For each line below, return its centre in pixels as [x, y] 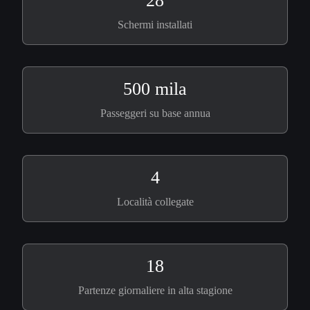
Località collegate [155, 202]
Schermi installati [155, 25]
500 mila [155, 89]
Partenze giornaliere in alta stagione [155, 290]
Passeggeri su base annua [155, 113]
